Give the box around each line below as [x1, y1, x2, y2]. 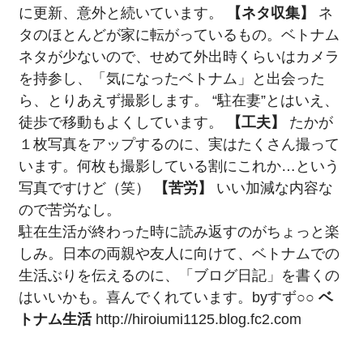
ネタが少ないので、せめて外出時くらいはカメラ [18, 47, 340, 65]
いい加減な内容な [211, 178, 333, 196]
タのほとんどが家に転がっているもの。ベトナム [18, 25, 340, 43]
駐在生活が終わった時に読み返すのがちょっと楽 [18, 222, 340, 240]
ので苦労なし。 [18, 200, 121, 218]
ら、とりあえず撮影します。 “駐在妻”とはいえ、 [18, 91, 339, 109]
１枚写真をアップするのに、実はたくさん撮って [18, 135, 340, 152]
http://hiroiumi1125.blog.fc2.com [95, 310, 301, 327]
